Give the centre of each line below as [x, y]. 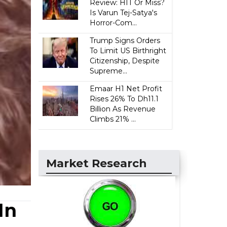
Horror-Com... [113, 23]
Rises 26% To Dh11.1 [124, 99]
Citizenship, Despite [125, 61]
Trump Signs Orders [125, 41]
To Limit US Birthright [128, 51]
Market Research [97, 163]
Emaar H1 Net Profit [126, 89]
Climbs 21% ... [113, 119]
